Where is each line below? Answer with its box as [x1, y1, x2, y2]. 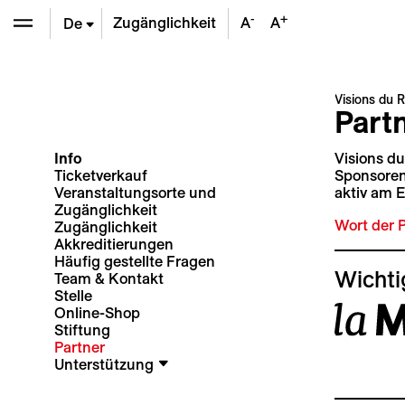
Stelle [53, 287, 92, 304]
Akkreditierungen [53, 235, 174, 252]
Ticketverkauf [53, 166, 147, 184]
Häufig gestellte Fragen [53, 252, 215, 269]
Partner [53, 338, 105, 355]
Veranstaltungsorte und [53, 184, 216, 201]
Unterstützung [53, 355, 157, 372]
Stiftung [53, 321, 110, 338]
